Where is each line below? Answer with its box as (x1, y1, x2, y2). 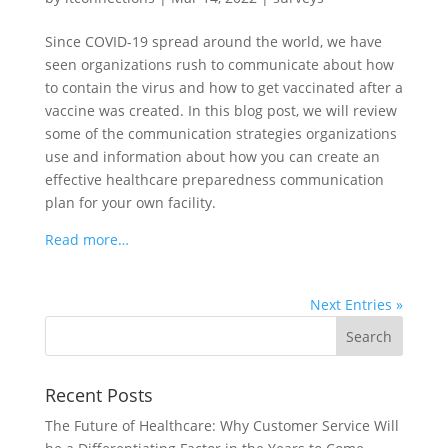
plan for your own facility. (44, 193, 216, 212)
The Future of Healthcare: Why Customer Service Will (44, 416, 399, 435)
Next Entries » (310, 295, 404, 314)
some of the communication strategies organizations (44, 124, 397, 143)
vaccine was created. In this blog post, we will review (44, 101, 397, 120)
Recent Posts (44, 383, 153, 407)
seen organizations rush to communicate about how (44, 55, 394, 74)
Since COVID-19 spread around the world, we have (44, 32, 382, 51)
